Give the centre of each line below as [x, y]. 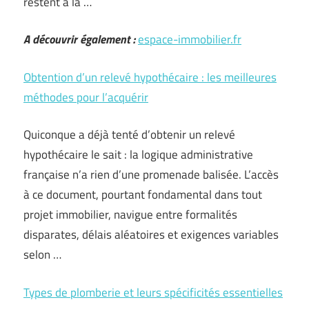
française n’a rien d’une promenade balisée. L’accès [151, 175]
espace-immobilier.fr [190, 39]
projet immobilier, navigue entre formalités [130, 215]
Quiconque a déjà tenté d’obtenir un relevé [129, 134]
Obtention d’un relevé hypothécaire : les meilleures [150, 77]
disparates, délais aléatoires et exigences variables [151, 235]
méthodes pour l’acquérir [86, 97]
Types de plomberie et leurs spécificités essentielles [153, 292]
